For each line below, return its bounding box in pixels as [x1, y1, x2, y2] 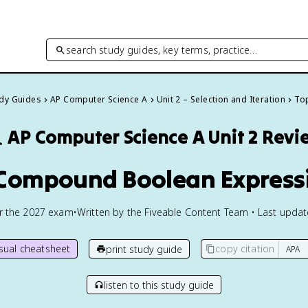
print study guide [106, 242, 183, 256]
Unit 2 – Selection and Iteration [156, 93, 286, 105]
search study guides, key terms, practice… [66, 43, 258, 56]
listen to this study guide [104, 278, 214, 291]
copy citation [215, 242, 275, 255]
